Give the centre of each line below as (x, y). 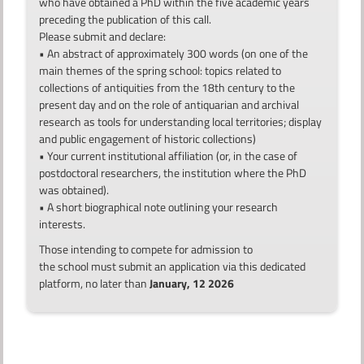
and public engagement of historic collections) (149, 139)
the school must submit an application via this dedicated (173, 266)
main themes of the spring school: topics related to (160, 70)
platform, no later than (93, 283)
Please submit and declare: (103, 36)
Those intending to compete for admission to (146, 249)
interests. (63, 224)
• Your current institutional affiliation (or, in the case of (169, 156)
